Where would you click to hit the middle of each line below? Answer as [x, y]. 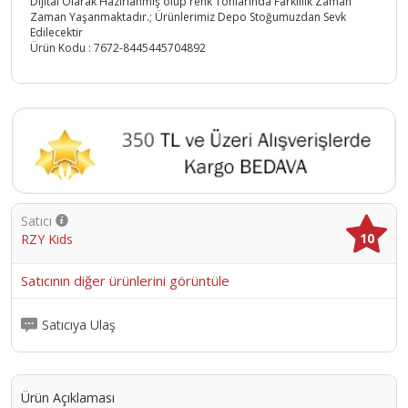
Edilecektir [56, 33]
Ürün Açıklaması [68, 397]
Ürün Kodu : [62, 48]
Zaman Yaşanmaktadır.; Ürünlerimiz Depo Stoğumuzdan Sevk [188, 17]
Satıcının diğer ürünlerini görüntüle [125, 280]
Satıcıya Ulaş [79, 325]
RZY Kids [47, 239]
